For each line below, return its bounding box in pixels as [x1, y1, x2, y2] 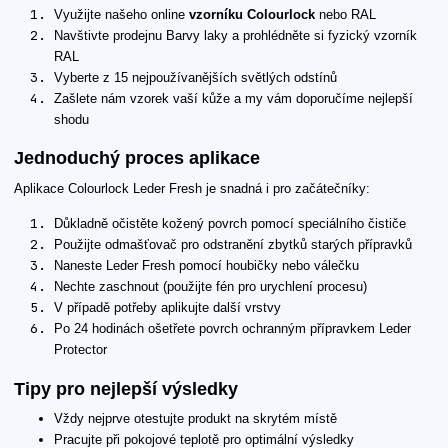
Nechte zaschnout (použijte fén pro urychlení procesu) [54, 279, 367, 295]
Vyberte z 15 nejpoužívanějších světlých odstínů [54, 69, 337, 85]
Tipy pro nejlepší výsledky [14, 378, 238, 399]
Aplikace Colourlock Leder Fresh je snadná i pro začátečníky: [14, 181, 370, 197]
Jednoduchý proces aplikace [14, 148, 260, 169]
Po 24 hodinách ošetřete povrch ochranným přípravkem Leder [54, 321, 411, 337]
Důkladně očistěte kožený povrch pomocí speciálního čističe [54, 216, 406, 232]
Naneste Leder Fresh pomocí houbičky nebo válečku [54, 258, 359, 274]
